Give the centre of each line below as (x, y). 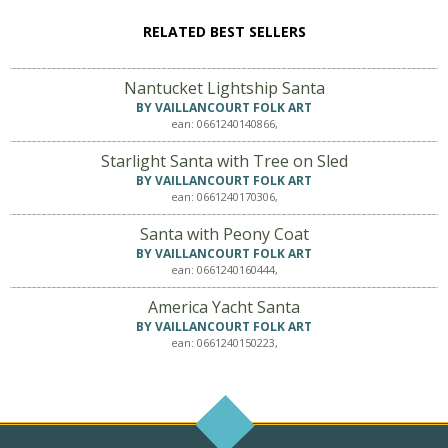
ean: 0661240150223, (224, 342)
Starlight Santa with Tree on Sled (224, 160)
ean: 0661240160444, (224, 269)
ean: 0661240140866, (224, 123)
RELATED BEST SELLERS (224, 31)
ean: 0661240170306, (224, 196)
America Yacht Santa (224, 306)
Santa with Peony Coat (224, 233)
